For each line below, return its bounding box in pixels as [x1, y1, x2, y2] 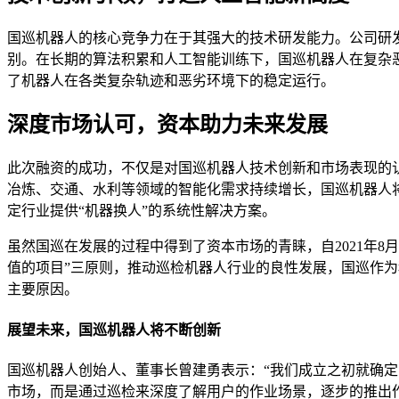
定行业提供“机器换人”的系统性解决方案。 [7, 203, 276, 219]
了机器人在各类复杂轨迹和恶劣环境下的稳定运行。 [7, 72, 335, 88]
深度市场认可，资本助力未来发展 [7, 113, 328, 137]
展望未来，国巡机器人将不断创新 [7, 322, 221, 338]
